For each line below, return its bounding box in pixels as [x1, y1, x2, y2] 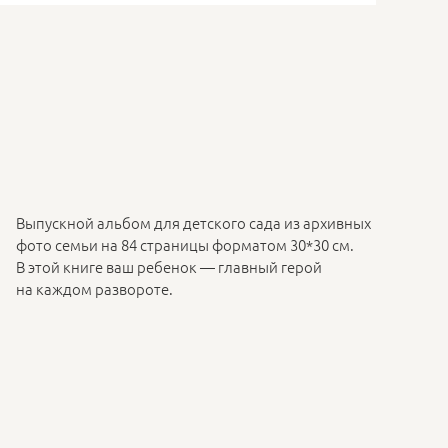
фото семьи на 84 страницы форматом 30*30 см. [16, 233, 354, 255]
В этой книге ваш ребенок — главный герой [16, 255, 322, 277]
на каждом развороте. [16, 277, 173, 299]
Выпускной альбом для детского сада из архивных [16, 211, 371, 233]
